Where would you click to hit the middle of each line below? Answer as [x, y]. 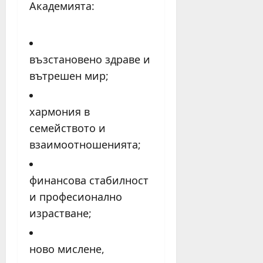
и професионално [76, 197]
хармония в [60, 112]
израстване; [60, 213]
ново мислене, [67, 249]
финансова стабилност [89, 181]
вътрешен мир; [69, 76]
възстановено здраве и [90, 60]
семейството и [68, 128]
